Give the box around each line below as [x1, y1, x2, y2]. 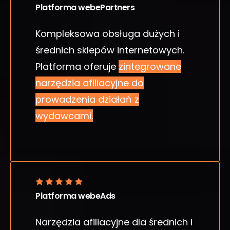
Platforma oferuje [35, 60, 119, 73]
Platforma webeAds [35, 190, 116, 202]
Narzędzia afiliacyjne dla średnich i [35, 216, 193, 229]
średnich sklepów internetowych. [35, 43, 184, 56]
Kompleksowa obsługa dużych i [35, 27, 180, 40]
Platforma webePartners [35, 1, 135, 13]
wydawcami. [35, 109, 93, 122]
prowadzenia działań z [35, 92, 139, 106]
